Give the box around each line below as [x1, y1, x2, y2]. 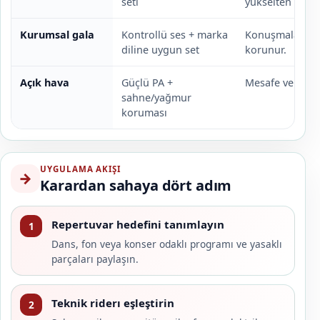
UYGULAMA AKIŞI [40, 163, 121, 174]
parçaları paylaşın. [51, 252, 139, 266]
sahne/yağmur [121, 91, 191, 105]
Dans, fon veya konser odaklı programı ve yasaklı [51, 237, 282, 251]
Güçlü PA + [121, 76, 173, 90]
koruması [121, 106, 167, 120]
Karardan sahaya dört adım [40, 176, 232, 196]
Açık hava [19, 76, 69, 90]
